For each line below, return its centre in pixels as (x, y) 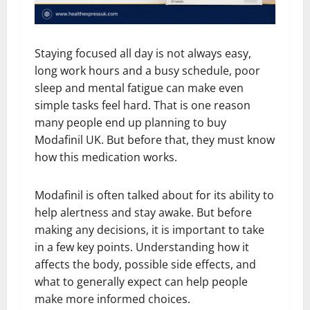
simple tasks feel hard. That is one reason (143, 106)
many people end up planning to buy (130, 123)
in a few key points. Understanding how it (142, 247)
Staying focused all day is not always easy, (143, 54)
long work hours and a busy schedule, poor (147, 71)
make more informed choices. (112, 299)
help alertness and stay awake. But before (143, 213)
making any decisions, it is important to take (149, 230)
